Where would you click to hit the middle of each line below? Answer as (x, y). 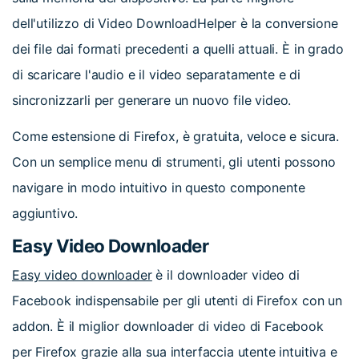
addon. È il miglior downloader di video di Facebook (168, 326)
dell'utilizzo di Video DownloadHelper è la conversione (175, 23)
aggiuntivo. (45, 213)
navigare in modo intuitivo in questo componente (159, 187)
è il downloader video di (228, 274)
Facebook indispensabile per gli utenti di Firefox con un (177, 300)
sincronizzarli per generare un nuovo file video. (152, 100)
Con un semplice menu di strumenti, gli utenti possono (174, 161)
